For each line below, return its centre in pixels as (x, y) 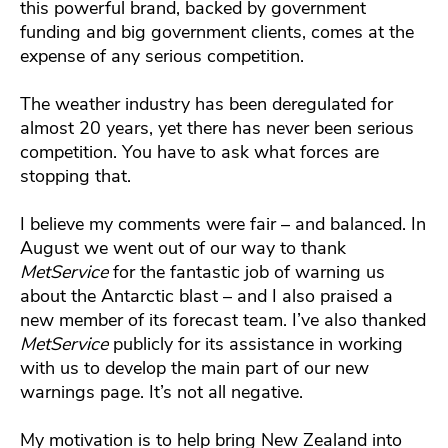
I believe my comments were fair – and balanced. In (223, 223)
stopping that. (75, 175)
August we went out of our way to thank (183, 247)
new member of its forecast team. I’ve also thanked (223, 319)
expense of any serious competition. (162, 55)
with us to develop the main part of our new (194, 367)
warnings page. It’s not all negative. (161, 391)
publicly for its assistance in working (255, 343)
